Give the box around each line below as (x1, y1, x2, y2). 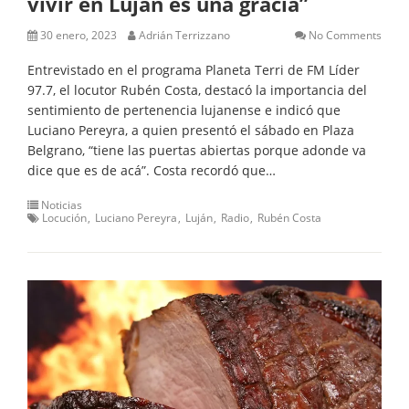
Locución (42, 209, 87, 225)
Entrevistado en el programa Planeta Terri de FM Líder (27, 60, 360, 79)
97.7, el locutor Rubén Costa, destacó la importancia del (27, 80, 367, 99)
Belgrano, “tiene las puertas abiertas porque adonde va (27, 141, 366, 159)
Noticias (41, 196, 82, 213)
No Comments (309, 26, 382, 43)
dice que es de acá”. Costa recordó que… (27, 161, 276, 179)
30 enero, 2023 (40, 26, 117, 43)
